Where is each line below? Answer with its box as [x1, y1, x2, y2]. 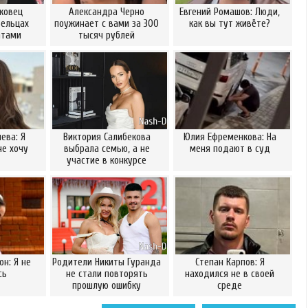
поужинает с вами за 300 [54, 18, 159, 30]
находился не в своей [185, 268, 274, 280]
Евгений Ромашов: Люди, [179, 6, 280, 18]
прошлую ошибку [72, 280, 141, 291]
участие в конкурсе [67, 155, 146, 166]
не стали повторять [65, 268, 148, 280]
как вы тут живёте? [189, 18, 270, 30]
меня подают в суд [189, 143, 270, 155]
